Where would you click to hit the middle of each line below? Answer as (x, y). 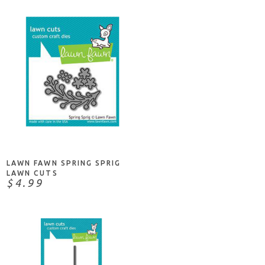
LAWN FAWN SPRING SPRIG (64, 163)
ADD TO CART (72, 123)
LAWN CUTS (32, 173)
